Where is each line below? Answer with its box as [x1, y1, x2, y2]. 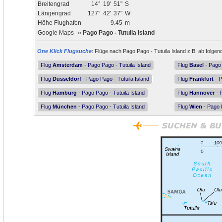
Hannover [189, 90, 215, 96]
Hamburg [53, 90, 77, 96]
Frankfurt [189, 76, 214, 82]
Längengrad [38, 10, 71, 17]
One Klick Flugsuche [37, 48, 92, 54]
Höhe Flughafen [38, 19, 81, 26]
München [53, 104, 77, 110]
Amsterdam [53, 62, 83, 68]
